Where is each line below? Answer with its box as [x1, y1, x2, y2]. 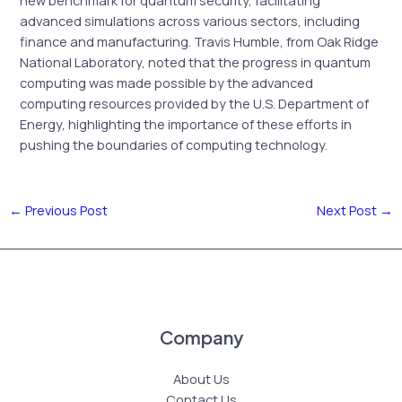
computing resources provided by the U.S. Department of [20, 94, 370, 113]
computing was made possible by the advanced [20, 74, 314, 92]
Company [159, 325, 243, 348]
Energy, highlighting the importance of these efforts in [20, 115, 353, 134]
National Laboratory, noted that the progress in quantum [20, 53, 371, 72]
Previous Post [22, 200, 108, 219]
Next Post [317, 200, 380, 219]
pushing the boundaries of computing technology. [20, 135, 328, 154]
